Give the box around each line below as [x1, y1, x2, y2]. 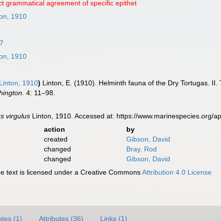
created [43, 135, 68, 143]
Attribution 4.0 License [142, 168, 212, 176]
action [43, 125, 65, 133]
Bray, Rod [126, 145, 157, 153]
